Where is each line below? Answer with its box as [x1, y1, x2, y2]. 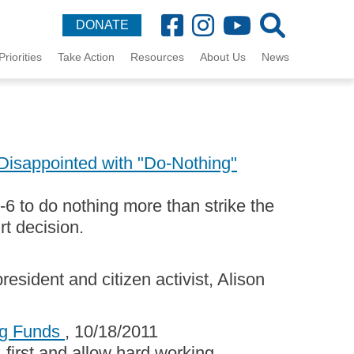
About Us [200, 51, 246, 63]
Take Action [58, 51, 115, 63]
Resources [130, 51, 184, 63]
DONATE [75, 18, 129, 32]
